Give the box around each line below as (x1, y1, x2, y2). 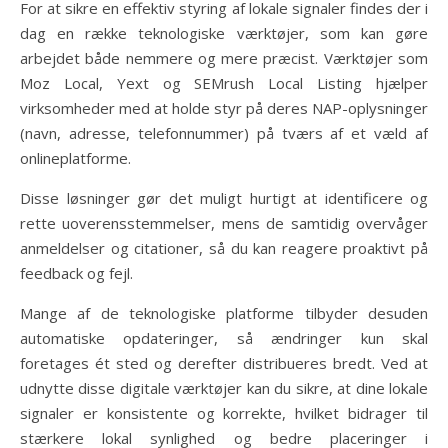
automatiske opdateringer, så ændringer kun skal (20, 327, 428, 348)
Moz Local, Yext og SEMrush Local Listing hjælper (20, 72, 428, 93)
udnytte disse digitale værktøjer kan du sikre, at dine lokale (20, 377, 428, 398)
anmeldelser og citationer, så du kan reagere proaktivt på (20, 237, 428, 258)
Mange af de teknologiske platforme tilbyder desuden (20, 302, 428, 323)
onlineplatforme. (20, 147, 131, 168)
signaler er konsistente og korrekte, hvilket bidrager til (20, 402, 428, 423)
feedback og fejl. (20, 262, 133, 283)
